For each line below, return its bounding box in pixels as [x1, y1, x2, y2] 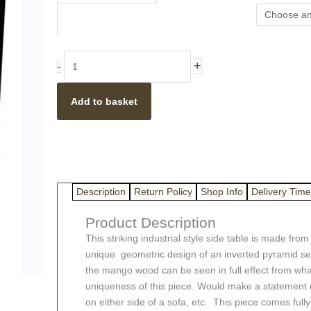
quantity [57, 148, 92, 159]
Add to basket [71, 96, 137, 107]
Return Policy [134, 186, 192, 197]
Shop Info [201, 186, 243, 197]
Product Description [85, 215, 216, 230]
